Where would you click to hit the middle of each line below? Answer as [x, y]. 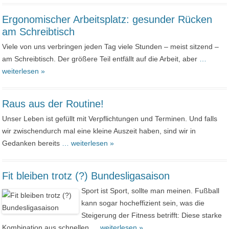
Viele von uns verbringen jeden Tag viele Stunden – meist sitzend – [111, 47]
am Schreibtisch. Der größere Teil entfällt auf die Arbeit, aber [101, 59]
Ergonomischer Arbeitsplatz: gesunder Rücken [107, 19]
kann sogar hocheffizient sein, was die [143, 203]
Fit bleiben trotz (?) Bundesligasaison [86, 176]
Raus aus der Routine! [53, 104]
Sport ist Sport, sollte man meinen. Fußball [150, 191]
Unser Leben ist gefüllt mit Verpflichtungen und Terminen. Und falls [110, 119]
